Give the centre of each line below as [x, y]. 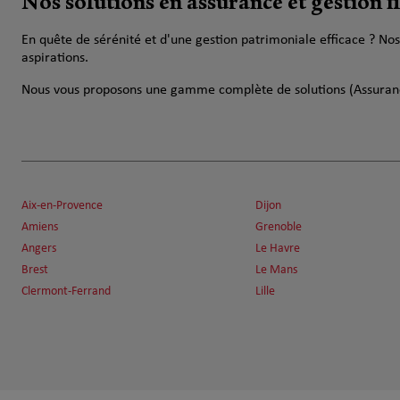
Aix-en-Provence [62, 206]
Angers [39, 249]
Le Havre [278, 249]
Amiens [40, 227]
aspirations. [55, 58]
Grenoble [279, 227]
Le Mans [276, 270]
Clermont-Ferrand [66, 292]
